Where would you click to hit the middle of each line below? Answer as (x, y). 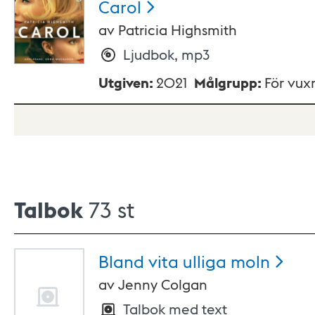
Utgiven (124, 83)
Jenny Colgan (163, 284)
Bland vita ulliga (162, 261)
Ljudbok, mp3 (166, 54)
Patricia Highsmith (178, 30)
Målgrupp (226, 83)
